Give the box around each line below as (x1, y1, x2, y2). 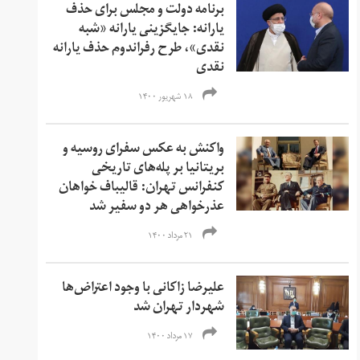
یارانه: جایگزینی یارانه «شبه (79, 15, 225, 45)
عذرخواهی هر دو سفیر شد (89, 193, 225, 223)
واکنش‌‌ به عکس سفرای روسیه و (63, 135, 225, 165)
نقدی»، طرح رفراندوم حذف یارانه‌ (53, 35, 225, 64)
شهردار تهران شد (133, 293, 225, 323)
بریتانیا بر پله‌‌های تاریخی (92, 154, 225, 184)
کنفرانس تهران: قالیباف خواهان (59, 174, 225, 203)
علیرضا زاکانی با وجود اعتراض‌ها (62, 274, 225, 304)
